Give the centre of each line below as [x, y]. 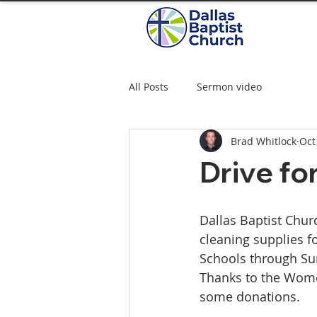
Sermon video [229, 86]
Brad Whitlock [264, 141]
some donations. [250, 296]
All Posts [149, 86]
